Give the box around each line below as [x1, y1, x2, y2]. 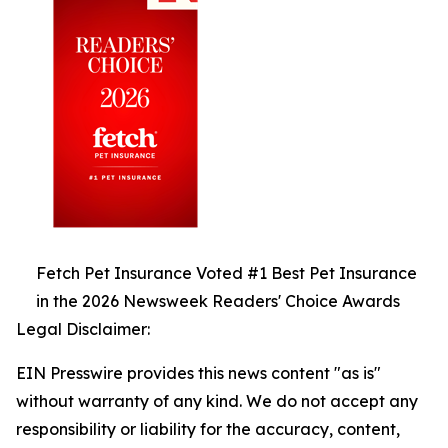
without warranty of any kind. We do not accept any [16, 390, 418, 411]
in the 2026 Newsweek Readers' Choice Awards [36, 290, 400, 311]
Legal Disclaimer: [16, 318, 150, 339]
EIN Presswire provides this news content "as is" [16, 362, 381, 383]
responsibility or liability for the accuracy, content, [16, 418, 400, 439]
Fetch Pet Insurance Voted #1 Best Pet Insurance [36, 262, 417, 283]
